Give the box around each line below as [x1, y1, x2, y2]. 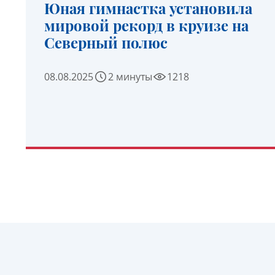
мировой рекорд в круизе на [44, 15, 249, 35]
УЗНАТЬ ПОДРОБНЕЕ [99, 143, 203, 155]
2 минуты [108, 70, 152, 83]
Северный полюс [44, 33, 168, 52]
